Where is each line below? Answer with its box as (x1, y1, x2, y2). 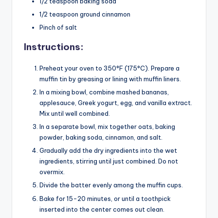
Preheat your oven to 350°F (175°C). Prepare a (39, 64, 180, 72)
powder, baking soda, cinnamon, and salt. (39, 133, 163, 142)
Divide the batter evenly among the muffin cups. (39, 181, 183, 189)
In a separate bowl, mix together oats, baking (39, 123, 175, 131)
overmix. (39, 168, 65, 176)
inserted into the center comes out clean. (39, 205, 164, 213)
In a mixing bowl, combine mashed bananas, (39, 88, 169, 96)
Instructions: (24, 40, 84, 53)
